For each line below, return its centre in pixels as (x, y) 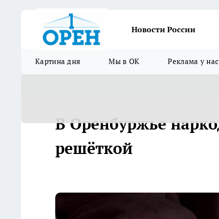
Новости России (164, 29)
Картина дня (58, 61)
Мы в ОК (124, 61)
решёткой (94, 148)
